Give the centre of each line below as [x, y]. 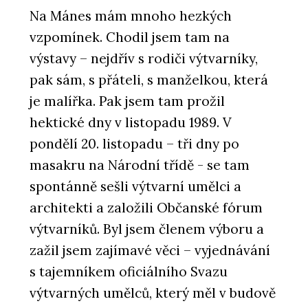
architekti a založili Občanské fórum [146, 208]
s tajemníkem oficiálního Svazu [129, 272]
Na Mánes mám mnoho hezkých [131, 16]
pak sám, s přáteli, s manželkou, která [149, 80]
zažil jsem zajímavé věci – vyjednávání [150, 251]
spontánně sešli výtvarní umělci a [135, 187]
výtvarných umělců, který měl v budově [153, 293]
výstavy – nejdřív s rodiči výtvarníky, [144, 59]
